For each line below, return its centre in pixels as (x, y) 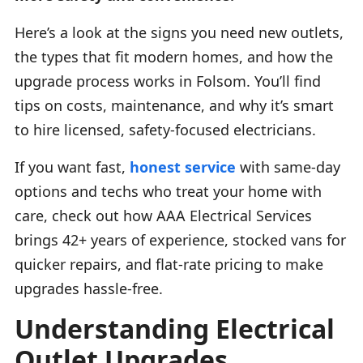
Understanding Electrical (175, 328)
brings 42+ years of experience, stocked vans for (180, 239)
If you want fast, (72, 167)
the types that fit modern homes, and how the (174, 56)
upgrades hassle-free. (89, 288)
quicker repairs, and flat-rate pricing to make (169, 264)
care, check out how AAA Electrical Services (163, 215)
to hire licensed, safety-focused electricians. (165, 129)
